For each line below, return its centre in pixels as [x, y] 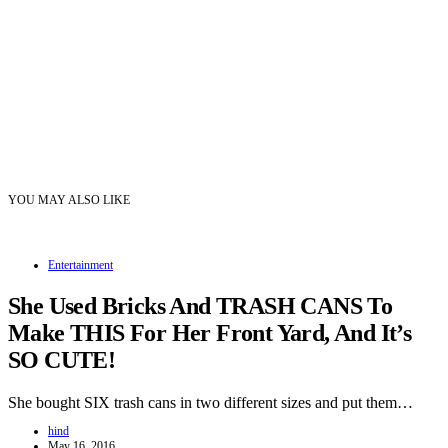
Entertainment [80, 264]
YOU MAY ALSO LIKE [69, 199]
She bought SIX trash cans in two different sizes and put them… [210, 402]
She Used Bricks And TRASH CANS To [200, 305]
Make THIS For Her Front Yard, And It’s [210, 332]
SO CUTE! [62, 359]
